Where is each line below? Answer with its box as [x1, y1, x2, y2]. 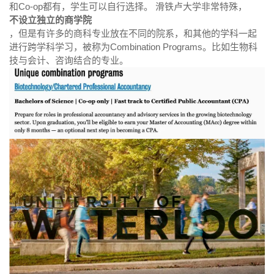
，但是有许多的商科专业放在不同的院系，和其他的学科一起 [9, 28, 257, 39]
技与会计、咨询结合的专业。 [9, 55, 128, 66]
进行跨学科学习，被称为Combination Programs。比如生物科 [9, 42, 257, 53]
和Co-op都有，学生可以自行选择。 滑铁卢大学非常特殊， [9, 1, 247, 12]
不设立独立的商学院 [9, 15, 92, 26]
